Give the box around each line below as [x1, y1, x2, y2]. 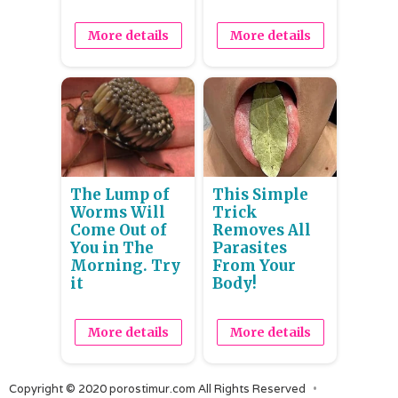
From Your [212, 256, 296, 276]
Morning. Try [70, 256, 180, 276]
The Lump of [70, 185, 169, 205]
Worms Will [70, 203, 165, 223]
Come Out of [70, 220, 166, 241]
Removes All [212, 220, 311, 241]
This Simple [212, 185, 308, 205]
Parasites [212, 238, 287, 259]
